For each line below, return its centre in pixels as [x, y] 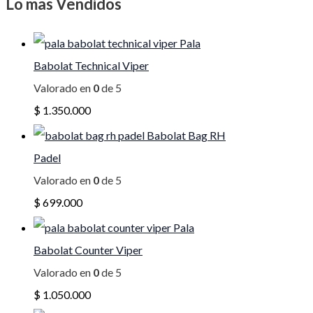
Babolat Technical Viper [91, 65]
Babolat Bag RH [186, 135]
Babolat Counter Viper [88, 250]
